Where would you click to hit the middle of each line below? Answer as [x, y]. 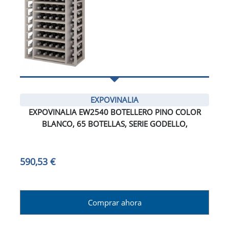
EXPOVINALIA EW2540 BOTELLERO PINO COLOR [114, 112]
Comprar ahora [114, 203]
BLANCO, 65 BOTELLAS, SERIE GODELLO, [114, 123]
